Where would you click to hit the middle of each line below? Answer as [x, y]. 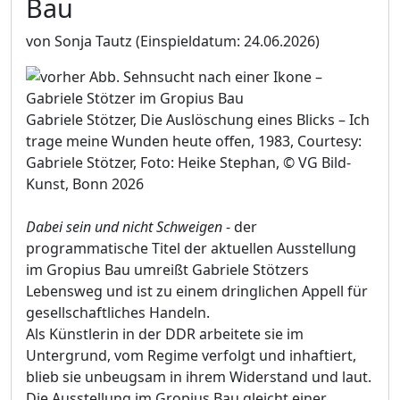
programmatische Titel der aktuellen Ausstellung [191, 248]
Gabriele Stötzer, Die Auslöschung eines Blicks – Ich [198, 119]
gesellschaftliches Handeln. [118, 312]
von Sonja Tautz [79, 41]
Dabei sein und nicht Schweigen [124, 226]
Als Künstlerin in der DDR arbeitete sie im [165, 333]
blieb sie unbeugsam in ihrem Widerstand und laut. [199, 376]
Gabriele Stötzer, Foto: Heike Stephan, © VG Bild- [188, 162]
